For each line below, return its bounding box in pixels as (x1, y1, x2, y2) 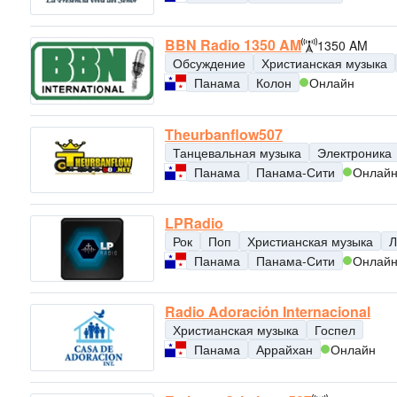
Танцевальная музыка (173, 143, 301, 161)
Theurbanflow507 (165, 123, 283, 144)
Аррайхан (256, 340, 313, 359)
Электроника (317, 143, 392, 161)
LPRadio (165, 212, 223, 233)
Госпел (315, 321, 355, 339)
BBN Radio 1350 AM (165, 35, 301, 56)
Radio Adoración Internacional (165, 301, 370, 323)
